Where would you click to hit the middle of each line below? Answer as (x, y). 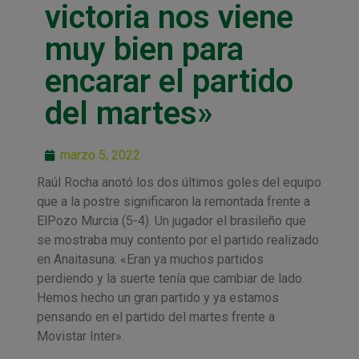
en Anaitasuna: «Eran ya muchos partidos (150, 259)
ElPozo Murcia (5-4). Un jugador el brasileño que (171, 220)
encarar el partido (169, 81)
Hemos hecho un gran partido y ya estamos (157, 297)
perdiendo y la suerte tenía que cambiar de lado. (170, 278)
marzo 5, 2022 (100, 155)
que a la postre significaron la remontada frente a (173, 201)
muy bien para (144, 49)
